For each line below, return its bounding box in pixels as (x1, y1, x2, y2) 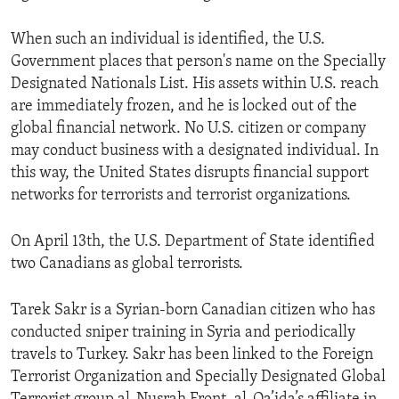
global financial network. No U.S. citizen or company (11, 120, 366, 138)
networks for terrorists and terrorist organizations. (11, 187, 351, 205)
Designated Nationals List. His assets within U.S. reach (11, 76, 379, 94)
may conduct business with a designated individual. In (11, 142, 379, 160)
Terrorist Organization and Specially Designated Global (11, 369, 386, 387)
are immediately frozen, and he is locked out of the (11, 98, 357, 116)
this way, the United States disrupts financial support (11, 165, 369, 183)
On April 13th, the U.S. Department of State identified (11, 233, 375, 251)
